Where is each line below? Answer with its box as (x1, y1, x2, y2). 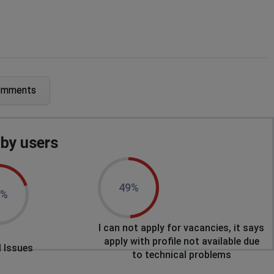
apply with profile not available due (103, 235, 259, 247)
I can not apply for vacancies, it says (98, 222, 265, 234)
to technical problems (131, 249, 231, 261)
